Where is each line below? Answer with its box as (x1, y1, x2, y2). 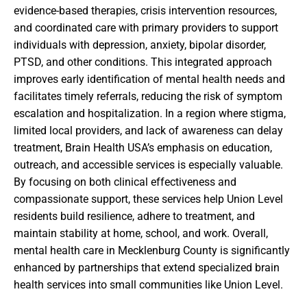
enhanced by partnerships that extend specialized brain (14, 260, 280, 274)
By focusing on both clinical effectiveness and (14, 175, 236, 188)
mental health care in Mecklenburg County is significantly (14, 243, 290, 257)
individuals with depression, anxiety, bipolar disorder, (14, 38, 266, 51)
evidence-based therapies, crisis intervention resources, (14, 3, 277, 17)
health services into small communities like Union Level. (14, 278, 283, 291)
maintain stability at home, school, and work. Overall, (14, 226, 268, 240)
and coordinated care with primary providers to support (14, 21, 278, 34)
